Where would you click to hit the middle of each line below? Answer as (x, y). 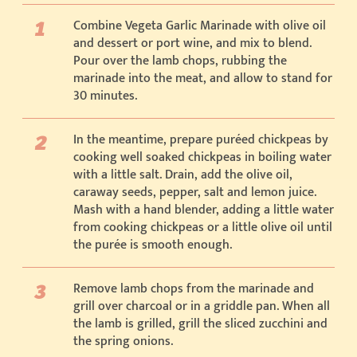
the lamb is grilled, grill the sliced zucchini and (200, 324)
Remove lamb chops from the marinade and (194, 288)
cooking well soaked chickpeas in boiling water (202, 157)
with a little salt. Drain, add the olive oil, (183, 175)
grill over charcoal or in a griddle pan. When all (202, 306)
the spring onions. (123, 341)
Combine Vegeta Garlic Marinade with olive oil (200, 25)
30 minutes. (105, 96)
